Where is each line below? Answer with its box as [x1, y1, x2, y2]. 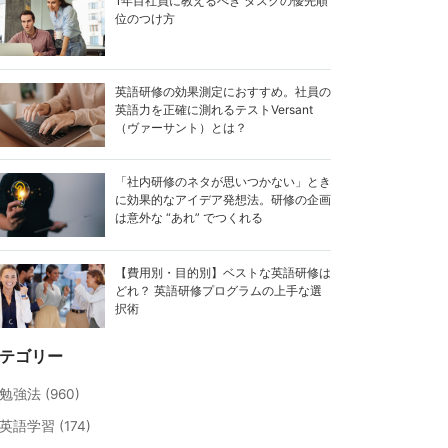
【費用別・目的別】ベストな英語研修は [114, 264, 331, 280]
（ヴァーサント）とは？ [114, 119, 247, 135]
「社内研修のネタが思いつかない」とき [114, 174, 331, 190]
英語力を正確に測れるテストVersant [114, 101, 313, 117]
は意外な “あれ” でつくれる [114, 210, 263, 226]
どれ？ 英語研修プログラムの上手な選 [114, 282, 322, 298]
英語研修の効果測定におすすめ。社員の [114, 83, 331, 99]
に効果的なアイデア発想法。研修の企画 [114, 192, 331, 208]
